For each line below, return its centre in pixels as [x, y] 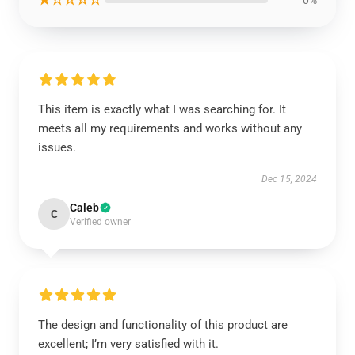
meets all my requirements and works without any [170, 128]
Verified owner [100, 221]
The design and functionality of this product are [163, 324]
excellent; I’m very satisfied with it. [128, 344]
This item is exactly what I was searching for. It [162, 109]
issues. [57, 147]
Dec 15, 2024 [289, 179]
